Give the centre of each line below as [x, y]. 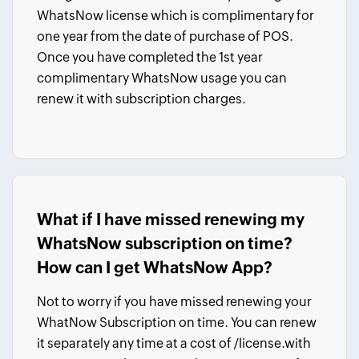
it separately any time [101, 343]
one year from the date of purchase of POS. [165, 36]
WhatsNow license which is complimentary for [175, 16]
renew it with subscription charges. [141, 99]
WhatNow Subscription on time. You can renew [177, 323]
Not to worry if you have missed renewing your [174, 302]
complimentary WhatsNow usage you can [162, 78]
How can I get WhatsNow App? [155, 267]
